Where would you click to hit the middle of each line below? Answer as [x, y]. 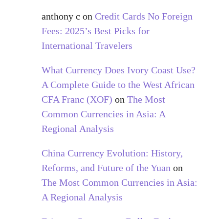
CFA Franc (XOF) [77, 99]
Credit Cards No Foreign [143, 16]
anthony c [61, 16]
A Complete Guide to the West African [118, 84]
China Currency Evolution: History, [112, 153]
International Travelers [87, 45]
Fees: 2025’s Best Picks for [95, 31]
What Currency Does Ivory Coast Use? [118, 70]
